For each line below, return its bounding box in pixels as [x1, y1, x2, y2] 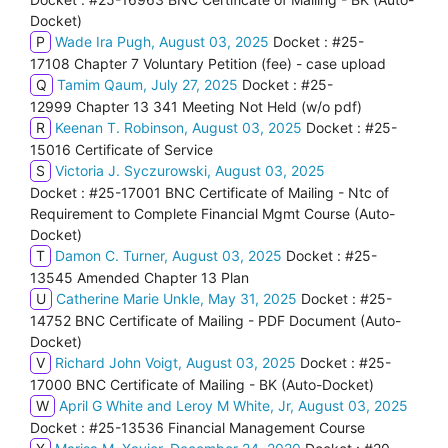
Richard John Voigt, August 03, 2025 [55, 354, 300, 371]
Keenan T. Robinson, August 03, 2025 [55, 119, 306, 136]
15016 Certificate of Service [30, 141, 213, 158]
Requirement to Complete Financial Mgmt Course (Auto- [30, 205, 395, 222]
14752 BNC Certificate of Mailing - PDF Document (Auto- [30, 312, 401, 329]
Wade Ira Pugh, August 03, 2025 [55, 33, 273, 50]
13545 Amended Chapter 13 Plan [30, 269, 249, 286]
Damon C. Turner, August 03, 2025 [55, 247, 286, 264]
